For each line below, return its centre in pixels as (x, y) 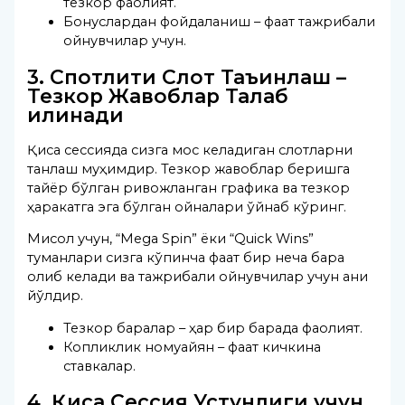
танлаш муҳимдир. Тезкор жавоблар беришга (189, 169)
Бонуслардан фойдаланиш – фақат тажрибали (220, 22)
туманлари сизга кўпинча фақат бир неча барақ (186, 258)
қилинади (76, 114)
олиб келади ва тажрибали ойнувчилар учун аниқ (198, 277)
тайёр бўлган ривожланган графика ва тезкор (189, 188)
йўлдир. (56, 296)
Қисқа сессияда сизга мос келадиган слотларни (190, 150)
